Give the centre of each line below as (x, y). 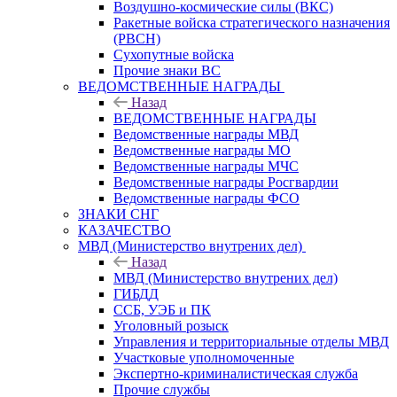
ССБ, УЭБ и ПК (162, 309)
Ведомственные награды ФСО (206, 198)
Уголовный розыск (171, 325)
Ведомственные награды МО (202, 150)
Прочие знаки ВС (167, 70)
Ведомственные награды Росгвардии (226, 182)
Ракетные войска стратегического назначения (252, 22)
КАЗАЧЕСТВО (125, 230)
